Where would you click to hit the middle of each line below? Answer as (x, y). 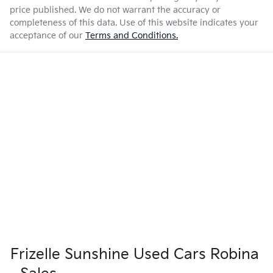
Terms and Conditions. (132, 35)
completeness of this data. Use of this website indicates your (134, 23)
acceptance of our (46, 35)
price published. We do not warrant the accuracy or (115, 10)
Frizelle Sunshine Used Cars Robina (135, 254)
